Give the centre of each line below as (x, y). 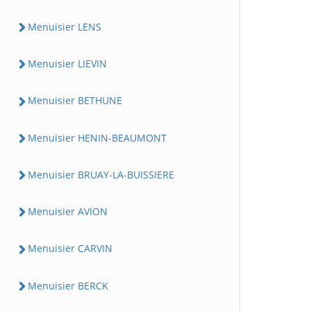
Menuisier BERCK (68, 285)
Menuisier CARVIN (70, 249)
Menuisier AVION (68, 211)
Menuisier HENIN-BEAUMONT (97, 137)
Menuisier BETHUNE (75, 101)
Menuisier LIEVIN (67, 64)
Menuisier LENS (65, 26)
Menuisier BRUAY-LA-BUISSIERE (101, 174)
